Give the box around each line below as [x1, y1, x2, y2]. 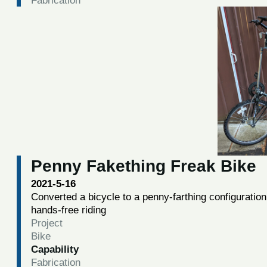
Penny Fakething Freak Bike [30, 156, 256, 175]
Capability [30, 243, 79, 255]
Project [30, 216, 63, 229]
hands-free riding [30, 203, 106, 216]
